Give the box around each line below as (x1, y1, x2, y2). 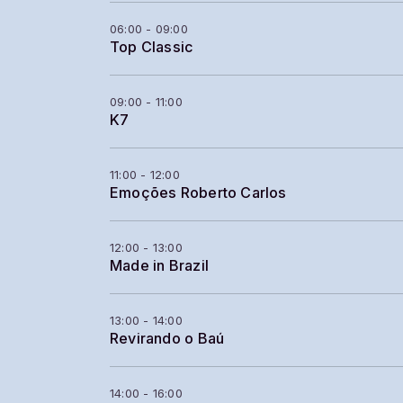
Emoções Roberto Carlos (110, 184, 287, 201)
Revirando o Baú (110, 329, 225, 347)
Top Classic (110, 38, 194, 56)
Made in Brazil (110, 256, 209, 274)
